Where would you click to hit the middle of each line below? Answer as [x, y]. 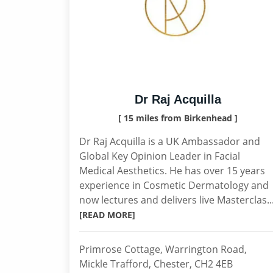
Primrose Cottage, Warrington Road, [163, 249]
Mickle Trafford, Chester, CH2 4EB [156, 264]
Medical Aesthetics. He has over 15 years [172, 171]
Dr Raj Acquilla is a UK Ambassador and [170, 141]
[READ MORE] [107, 215]
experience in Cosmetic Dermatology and [174, 185]
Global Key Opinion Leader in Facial [160, 156]
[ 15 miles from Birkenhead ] [178, 118]
